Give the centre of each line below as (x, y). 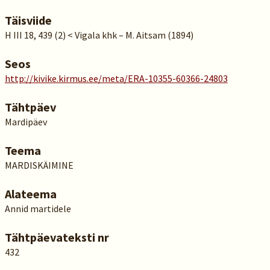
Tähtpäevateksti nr (57, 237)
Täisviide (28, 20)
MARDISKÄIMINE (39, 165)
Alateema (30, 194)
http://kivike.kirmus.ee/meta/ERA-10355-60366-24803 (116, 78)
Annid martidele (38, 209)
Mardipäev (26, 122)
